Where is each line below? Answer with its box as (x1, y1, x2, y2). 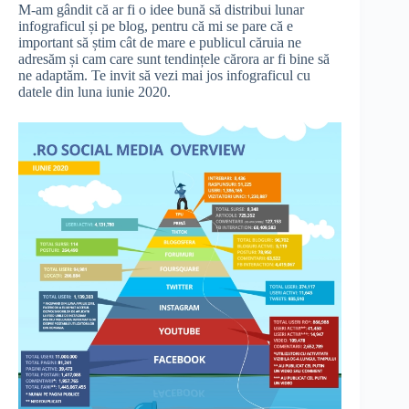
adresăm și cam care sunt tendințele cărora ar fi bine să (18, 51, 330, 68)
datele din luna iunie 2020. (18, 84, 171, 100)
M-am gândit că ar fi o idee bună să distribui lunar (18, 2, 304, 18)
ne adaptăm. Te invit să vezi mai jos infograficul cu (18, 68, 310, 84)
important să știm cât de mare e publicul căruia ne (18, 35, 301, 51)
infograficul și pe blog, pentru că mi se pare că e (18, 18, 293, 35)
